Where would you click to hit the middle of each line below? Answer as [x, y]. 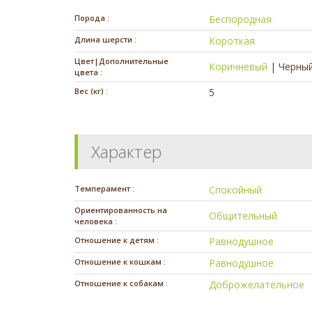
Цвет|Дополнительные [122, 61]
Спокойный [236, 189]
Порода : [92, 17]
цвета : [88, 72]
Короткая [232, 40]
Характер [126, 151]
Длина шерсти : [106, 39]
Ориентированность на [121, 210]
